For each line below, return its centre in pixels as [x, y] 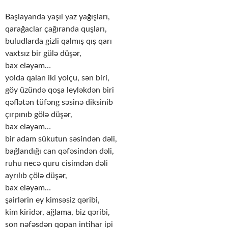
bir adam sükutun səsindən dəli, [61, 139]
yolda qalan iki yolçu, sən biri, [57, 78]
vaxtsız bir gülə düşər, [43, 54]
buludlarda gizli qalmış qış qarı [59, 41]
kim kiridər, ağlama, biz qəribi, [58, 212]
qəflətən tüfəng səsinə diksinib [59, 103]
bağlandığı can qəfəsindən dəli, [60, 151]
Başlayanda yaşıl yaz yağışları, [58, 17]
